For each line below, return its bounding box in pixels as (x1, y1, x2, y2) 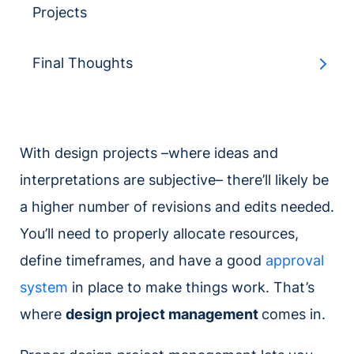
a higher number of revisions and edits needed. (20, 198, 334, 216)
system (20, 279, 68, 296)
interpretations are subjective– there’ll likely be (20, 171, 329, 189)
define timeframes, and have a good (20, 252, 265, 269)
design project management (66, 306, 262, 323)
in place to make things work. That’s (68, 279, 314, 296)
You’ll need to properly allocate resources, (20, 225, 299, 243)
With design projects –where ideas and (20, 145, 278, 162)
